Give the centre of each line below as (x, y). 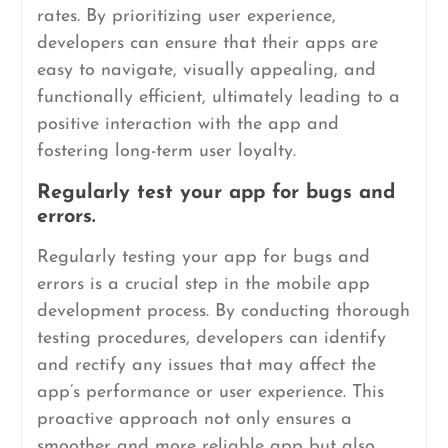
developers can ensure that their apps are (207, 43)
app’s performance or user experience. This (210, 392)
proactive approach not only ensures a (194, 419)
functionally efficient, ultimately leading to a (218, 97)
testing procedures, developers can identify (211, 338)
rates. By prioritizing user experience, (186, 16)
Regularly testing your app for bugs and (203, 257)
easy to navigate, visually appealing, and (206, 70)
